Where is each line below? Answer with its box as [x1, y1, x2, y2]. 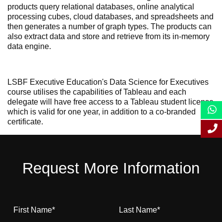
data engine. [7, 42, 51, 51]
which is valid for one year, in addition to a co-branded [7, 108, 196, 116]
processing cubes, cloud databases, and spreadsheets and [7, 12, 214, 21]
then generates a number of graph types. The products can [7, 22, 212, 31]
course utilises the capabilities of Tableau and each [7, 88, 186, 96]
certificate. [7, 117, 43, 126]
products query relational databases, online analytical [7, 2, 194, 11]
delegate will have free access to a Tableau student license [7, 98, 214, 106]
